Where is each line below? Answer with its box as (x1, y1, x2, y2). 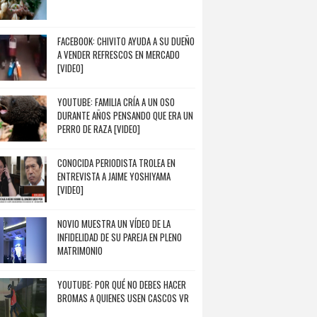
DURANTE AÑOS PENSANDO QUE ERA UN (57, 108, 193, 122)
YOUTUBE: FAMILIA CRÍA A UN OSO (57, 95, 175, 109)
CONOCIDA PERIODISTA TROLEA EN (57, 156, 175, 170)
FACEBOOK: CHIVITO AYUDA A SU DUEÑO (57, 34, 195, 48)
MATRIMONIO (57, 243, 103, 258)
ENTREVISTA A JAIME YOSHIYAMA (57, 169, 171, 183)
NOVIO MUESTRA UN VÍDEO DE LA (57, 217, 171, 231)
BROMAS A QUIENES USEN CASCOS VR (57, 291, 189, 305)
